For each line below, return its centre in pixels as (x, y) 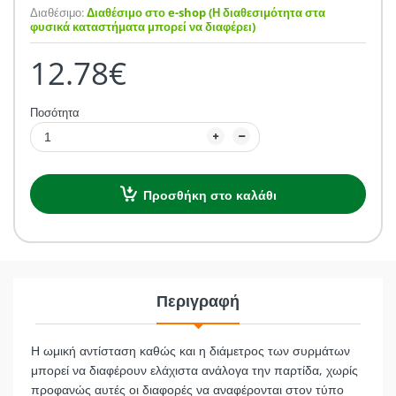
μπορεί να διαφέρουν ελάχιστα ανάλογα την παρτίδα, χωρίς (194, 369)
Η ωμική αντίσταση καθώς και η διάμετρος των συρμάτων (190, 350)
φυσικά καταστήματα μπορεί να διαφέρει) (143, 27)
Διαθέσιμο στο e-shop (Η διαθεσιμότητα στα (205, 12)
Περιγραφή (198, 300)
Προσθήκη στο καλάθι (209, 195)
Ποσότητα (55, 112)
